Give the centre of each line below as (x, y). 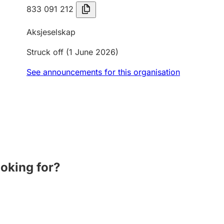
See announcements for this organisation (103, 72)
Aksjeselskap (51, 32)
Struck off (45, 52)
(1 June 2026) (91, 52)
